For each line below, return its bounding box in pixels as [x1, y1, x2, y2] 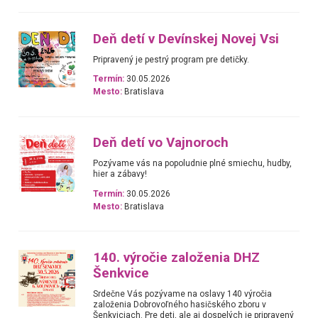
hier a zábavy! [93, 169, 148, 180]
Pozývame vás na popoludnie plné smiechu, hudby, [93, 158, 292, 169]
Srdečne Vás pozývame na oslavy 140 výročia [93, 288, 273, 299]
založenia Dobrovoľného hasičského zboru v [93, 299, 267, 309]
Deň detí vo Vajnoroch [93, 135, 229, 151]
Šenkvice [93, 265, 150, 281]
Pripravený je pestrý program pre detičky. [93, 54, 250, 65]
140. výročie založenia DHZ [93, 249, 261, 265]
